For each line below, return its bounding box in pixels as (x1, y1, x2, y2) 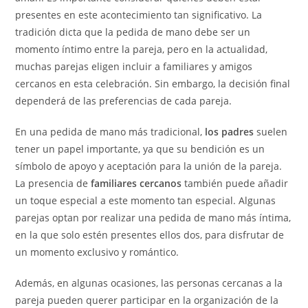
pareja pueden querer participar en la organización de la (15, 294, 279, 307)
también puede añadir (181, 177, 289, 190)
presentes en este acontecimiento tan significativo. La (15, 8, 263, 21)
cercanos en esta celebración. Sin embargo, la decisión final (15, 77, 291, 90)
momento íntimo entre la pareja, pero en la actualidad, (15, 43, 268, 56)
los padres (205, 125, 254, 138)
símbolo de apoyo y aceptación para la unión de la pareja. (15, 159, 283, 173)
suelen (254, 125, 288, 138)
